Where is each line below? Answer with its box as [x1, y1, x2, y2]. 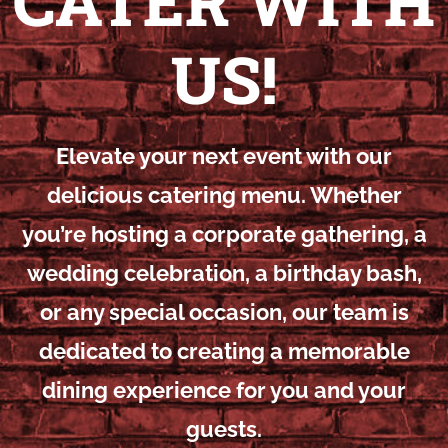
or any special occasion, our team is [39, 299, 409, 326]
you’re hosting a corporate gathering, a [21, 221, 427, 248]
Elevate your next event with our [56, 143, 392, 170]
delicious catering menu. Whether [46, 182, 402, 209]
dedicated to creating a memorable [38, 338, 410, 365]
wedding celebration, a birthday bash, [26, 260, 422, 287]
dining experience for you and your [42, 377, 406, 404]
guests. [186, 416, 262, 443]
